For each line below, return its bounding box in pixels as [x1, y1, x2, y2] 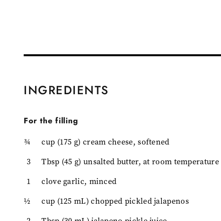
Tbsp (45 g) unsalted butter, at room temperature [41, 156, 219, 167]
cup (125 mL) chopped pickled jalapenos [41, 195, 189, 206]
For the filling [24, 114, 78, 126]
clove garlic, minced [41, 176, 117, 186]
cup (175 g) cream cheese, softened [41, 136, 170, 147]
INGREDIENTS [24, 81, 109, 99]
